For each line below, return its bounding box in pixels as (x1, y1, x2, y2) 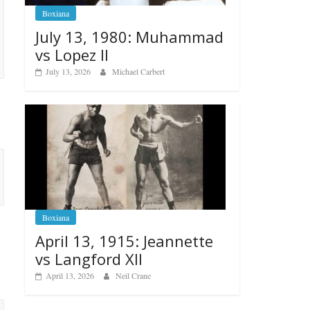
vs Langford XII (35, 248, 143, 270)
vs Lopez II (35, 44, 109, 65)
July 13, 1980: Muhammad (35, 26, 224, 47)
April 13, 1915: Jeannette (35, 230, 213, 252)
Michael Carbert (112, 65, 165, 77)
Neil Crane (116, 270, 151, 282)
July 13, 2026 (46, 65, 91, 77)
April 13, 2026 (46, 270, 94, 282)
